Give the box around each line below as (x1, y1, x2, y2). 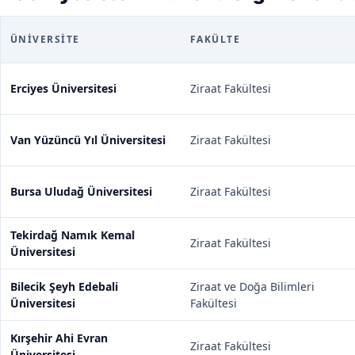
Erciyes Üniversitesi (10, 81, 116, 96)
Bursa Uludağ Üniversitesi (10, 184, 152, 199)
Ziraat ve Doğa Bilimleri (190, 279, 315, 294)
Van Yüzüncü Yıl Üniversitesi (10, 132, 166, 147)
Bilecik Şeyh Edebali (10, 279, 118, 294)
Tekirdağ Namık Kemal (10, 227, 135, 242)
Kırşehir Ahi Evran (10, 330, 108, 345)
